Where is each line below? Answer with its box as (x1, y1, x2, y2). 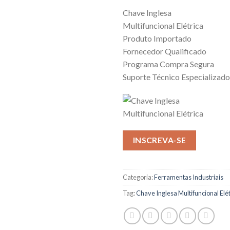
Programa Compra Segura (123, 59, 214, 69)
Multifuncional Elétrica (123, 21, 203, 30)
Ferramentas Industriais (154, 172, 223, 181)
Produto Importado (123, 33, 191, 43)
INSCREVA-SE (132, 135, 186, 145)
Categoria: (123, 172, 154, 181)
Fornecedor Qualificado (123, 46, 206, 56)
